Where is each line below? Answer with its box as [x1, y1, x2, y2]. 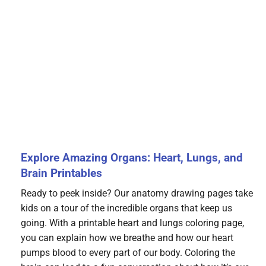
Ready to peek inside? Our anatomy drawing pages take [21, 188, 253, 199]
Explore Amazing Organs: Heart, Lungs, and [21, 151, 243, 165]
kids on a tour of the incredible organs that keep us [21, 202, 232, 214]
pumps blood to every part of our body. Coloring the [21, 247, 235, 259]
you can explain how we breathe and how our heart [21, 232, 233, 244]
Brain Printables [21, 166, 102, 180]
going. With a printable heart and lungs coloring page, [21, 217, 244, 229]
